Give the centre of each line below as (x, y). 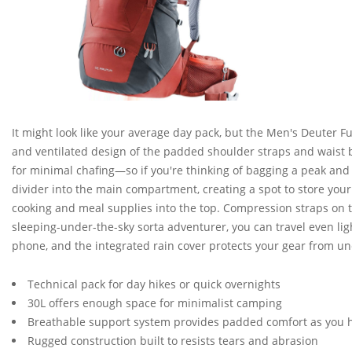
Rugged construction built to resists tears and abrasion (173, 341)
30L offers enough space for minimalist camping (155, 303)
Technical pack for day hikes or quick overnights (154, 284)
